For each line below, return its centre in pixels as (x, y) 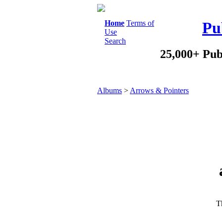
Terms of (140, 23)
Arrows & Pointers (159, 90)
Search (115, 41)
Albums (110, 90)
